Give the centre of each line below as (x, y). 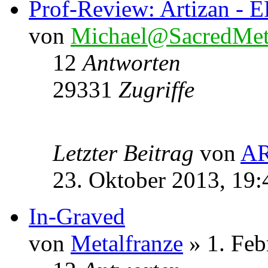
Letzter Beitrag (126, 153)
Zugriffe (156, 89)
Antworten (132, 62)
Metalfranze (127, 243)
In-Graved (77, 216)
